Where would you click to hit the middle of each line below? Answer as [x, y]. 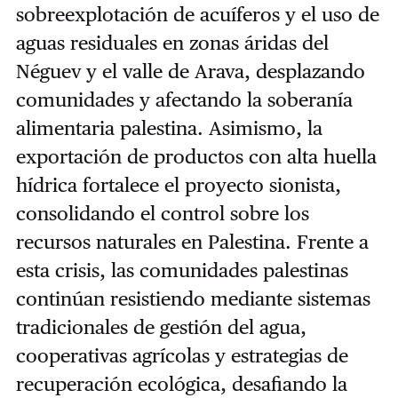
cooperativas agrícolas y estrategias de [182, 356]
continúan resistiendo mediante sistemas [193, 299]
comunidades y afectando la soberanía [184, 100]
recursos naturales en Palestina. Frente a [192, 242]
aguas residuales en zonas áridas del [172, 43]
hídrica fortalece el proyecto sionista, [178, 185]
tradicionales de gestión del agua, [161, 327]
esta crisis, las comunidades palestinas [182, 271]
